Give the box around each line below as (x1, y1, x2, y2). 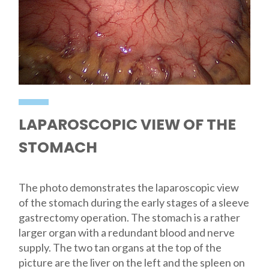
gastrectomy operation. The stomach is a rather (18, 211, 240, 225)
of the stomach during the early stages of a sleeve (18, 196, 249, 210)
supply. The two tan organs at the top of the (18, 241, 222, 255)
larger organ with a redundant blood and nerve (18, 226, 235, 240)
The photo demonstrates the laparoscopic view (18, 181, 239, 195)
